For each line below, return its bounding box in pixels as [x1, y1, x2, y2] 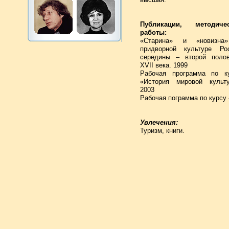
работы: [140, 29, 167, 37]
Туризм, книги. [140, 127, 185, 135]
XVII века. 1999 [140, 61, 188, 70]
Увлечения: [140, 119, 178, 127]
